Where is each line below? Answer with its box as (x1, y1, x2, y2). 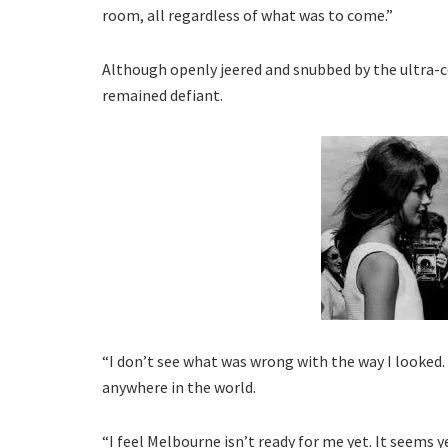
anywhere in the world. (102, 377, 256, 398)
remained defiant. (102, 85, 223, 106)
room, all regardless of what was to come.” (102, 5, 393, 26)
